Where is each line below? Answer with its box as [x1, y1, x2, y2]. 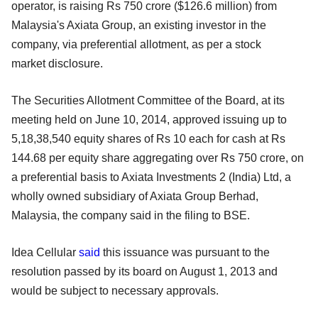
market [11, 57, 48, 70]
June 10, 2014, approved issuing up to [95, 113, 287, 126]
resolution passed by [11, 265, 119, 278]
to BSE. [212, 209, 250, 221]
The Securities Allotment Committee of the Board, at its [11, 94, 285, 106]
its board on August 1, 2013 [119, 265, 258, 278]
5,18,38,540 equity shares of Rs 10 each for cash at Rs [11, 132, 285, 145]
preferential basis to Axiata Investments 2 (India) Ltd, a [21, 170, 291, 183]
